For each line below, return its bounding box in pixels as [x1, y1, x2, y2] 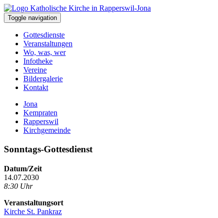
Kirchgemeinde [23, 126, 71, 134]
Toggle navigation [8, 14, 57, 21]
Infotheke [23, 57, 53, 65]
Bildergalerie [23, 74, 63, 83]
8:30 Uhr [4, 182, 33, 190]
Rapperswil [23, 117, 58, 126]
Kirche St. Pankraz [4, 207, 62, 216]
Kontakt [23, 83, 48, 91]
